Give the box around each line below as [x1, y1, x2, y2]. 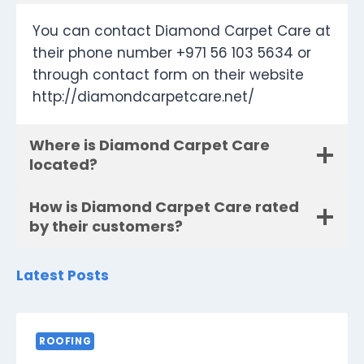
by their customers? [29, 216, 183, 237]
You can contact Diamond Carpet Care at [32, 21, 331, 41]
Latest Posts [16, 266, 109, 286]
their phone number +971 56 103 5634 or [32, 43, 311, 63]
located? [29, 154, 97, 175]
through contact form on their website [32, 65, 304, 85]
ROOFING [39, 335, 92, 349]
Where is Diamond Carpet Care [29, 135, 270, 156]
